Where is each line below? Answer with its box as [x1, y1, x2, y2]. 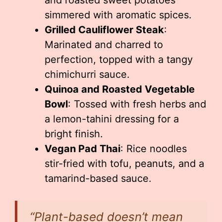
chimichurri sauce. [45, 68, 130, 80]
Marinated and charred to [45, 39, 163, 51]
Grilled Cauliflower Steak [45, 24, 164, 36]
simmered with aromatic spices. [45, 9, 192, 21]
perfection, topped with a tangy [45, 54, 193, 65]
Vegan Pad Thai [45, 143, 120, 155]
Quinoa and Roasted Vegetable [45, 83, 195, 95]
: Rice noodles [120, 143, 187, 155]
